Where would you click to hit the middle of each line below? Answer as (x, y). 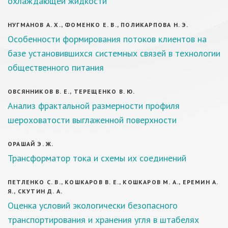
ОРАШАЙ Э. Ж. (31, 144)
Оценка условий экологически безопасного (93, 205)
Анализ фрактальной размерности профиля (94, 106)
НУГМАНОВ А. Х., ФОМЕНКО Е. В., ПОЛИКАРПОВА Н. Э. (98, 25)
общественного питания (56, 67)
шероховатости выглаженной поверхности (92, 120)
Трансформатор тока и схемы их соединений (97, 158)
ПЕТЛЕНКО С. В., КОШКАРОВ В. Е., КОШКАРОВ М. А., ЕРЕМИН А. (113, 182)
